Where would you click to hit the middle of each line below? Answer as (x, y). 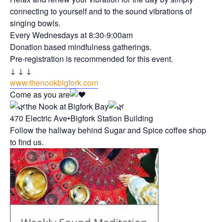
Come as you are (40, 95)
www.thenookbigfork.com (54, 83)
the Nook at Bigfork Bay (67, 107)
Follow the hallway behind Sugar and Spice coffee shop (108, 130)
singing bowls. (35, 23)
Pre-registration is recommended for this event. (91, 59)
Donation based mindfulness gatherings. (81, 47)
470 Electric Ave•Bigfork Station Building (82, 118)
